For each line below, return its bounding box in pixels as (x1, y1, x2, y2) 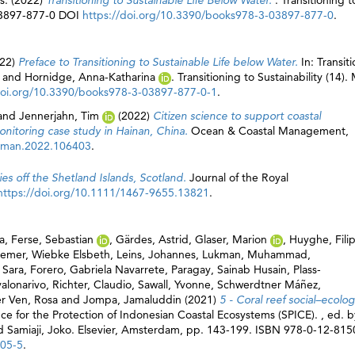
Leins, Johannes (116, 247, 196, 261)
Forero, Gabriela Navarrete (30, 262, 165, 277)
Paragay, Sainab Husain (171, 262, 287, 277)
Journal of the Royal (189, 170, 288, 185)
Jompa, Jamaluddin (83, 292, 181, 307)
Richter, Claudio (52, 277, 132, 292)
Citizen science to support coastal (153, 109, 321, 123)
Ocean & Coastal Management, (191, 124, 349, 138)
